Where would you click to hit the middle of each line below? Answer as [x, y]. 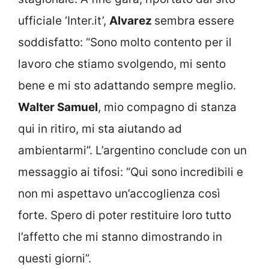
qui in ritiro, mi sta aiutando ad [100, 129]
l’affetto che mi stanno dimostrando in [120, 237]
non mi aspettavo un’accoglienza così [119, 194]
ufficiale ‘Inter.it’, [64, 21]
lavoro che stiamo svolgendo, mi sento [122, 64]
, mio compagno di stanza [167, 107]
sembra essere [194, 21]
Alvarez [132, 21]
